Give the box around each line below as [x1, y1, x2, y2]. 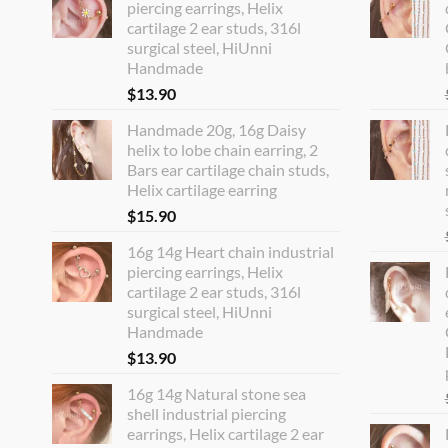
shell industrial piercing [127, 403, 286, 423]
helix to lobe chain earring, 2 [127, 139, 318, 159]
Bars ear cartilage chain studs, [127, 159, 329, 179]
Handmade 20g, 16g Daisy [127, 119, 306, 139]
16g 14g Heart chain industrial [127, 241, 334, 261]
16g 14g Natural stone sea [127, 383, 306, 403]
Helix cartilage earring [127, 179, 277, 199]
